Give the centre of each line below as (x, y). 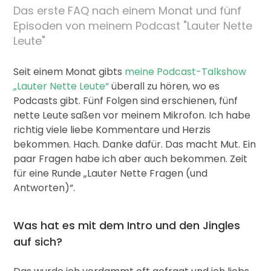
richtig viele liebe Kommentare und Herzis (112, 130)
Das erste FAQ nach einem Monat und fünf (127, 11)
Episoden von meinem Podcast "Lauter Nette (132, 26)
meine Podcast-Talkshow (185, 72)
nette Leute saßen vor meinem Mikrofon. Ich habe (132, 116)
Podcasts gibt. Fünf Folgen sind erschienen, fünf (125, 101)
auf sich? (38, 242)
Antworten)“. (44, 188)
